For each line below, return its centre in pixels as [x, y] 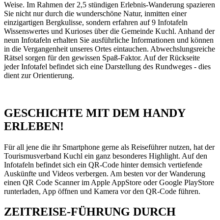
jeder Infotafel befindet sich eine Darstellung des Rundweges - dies [107, 66]
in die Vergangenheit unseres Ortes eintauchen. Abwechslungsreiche [110, 49]
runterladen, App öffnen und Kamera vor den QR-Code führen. [102, 191]
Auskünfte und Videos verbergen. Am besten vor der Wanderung [105, 173]
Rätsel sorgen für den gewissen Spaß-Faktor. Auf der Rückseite [102, 57]
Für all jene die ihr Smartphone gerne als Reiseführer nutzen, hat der [109, 147]
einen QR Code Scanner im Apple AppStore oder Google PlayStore [109, 182]
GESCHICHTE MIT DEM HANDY [95, 113]
